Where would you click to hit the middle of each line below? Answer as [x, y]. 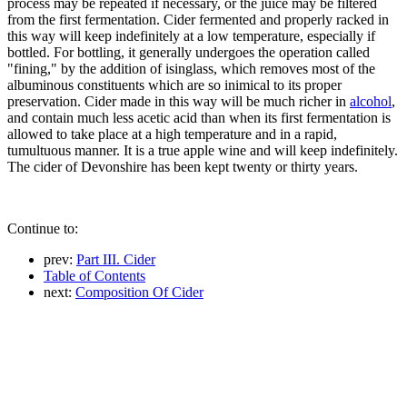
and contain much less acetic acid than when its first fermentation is [199, 117]
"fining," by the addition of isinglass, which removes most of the [191, 68]
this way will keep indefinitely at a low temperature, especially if [191, 35]
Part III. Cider [116, 259]
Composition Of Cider [139, 292]
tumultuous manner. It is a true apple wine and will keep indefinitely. [203, 150]
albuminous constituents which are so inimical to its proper [174, 84]
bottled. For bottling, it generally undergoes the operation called [189, 52]
